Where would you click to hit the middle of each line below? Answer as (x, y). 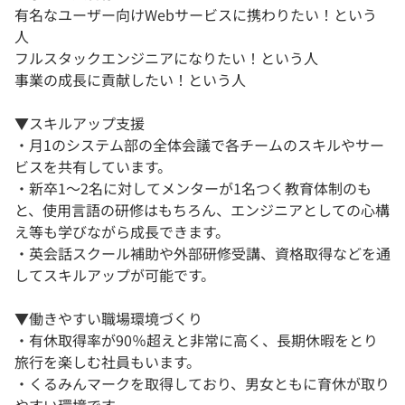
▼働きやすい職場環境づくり (108, 319)
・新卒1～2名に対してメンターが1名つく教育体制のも (193, 188)
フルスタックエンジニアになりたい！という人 (166, 58)
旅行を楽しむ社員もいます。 (108, 362)
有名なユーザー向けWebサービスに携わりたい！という (196, 15)
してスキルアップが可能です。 (115, 275)
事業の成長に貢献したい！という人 (130, 80)
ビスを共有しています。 (93, 167)
